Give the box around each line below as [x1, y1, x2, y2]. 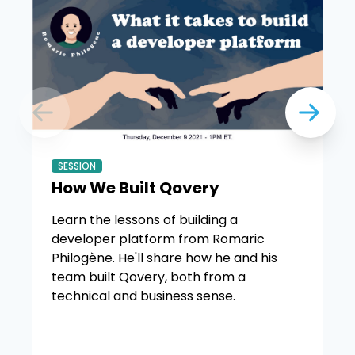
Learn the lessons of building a [52, 211, 238, 230]
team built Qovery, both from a [52, 268, 246, 287]
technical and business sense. [52, 287, 235, 306]
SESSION [58, 159, 96, 174]
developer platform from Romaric [52, 230, 265, 249]
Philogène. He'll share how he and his [52, 249, 277, 268]
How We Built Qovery [52, 177, 219, 200]
